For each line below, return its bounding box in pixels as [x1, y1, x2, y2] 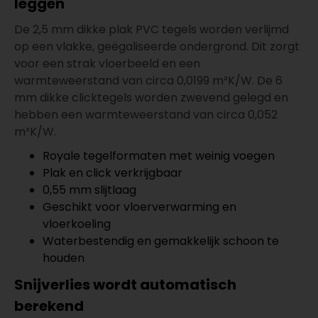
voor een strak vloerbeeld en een [14, 55, 200, 72]
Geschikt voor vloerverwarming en [43, 199, 236, 215]
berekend [14, 296, 84, 316]
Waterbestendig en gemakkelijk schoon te [43, 233, 279, 249]
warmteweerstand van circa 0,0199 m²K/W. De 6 [14, 72, 283, 89]
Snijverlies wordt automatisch [14, 275, 236, 295]
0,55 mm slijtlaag [43, 182, 136, 198]
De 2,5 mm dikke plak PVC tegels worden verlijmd [14, 21, 289, 38]
